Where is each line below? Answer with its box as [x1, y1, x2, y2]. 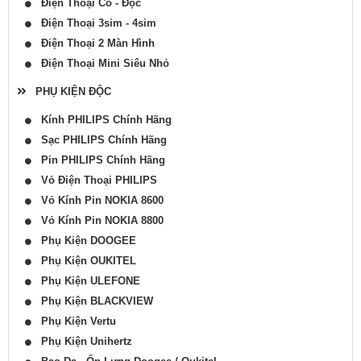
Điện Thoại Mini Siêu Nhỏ [31, 57, 169, 70]
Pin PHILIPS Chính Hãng [31, 154, 165, 167]
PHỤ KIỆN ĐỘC [26, 85, 111, 98]
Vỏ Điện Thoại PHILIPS [31, 174, 157, 187]
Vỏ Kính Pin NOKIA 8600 [31, 194, 164, 207]
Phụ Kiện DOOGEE [31, 234, 136, 247]
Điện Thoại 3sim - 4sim [31, 17, 156, 30]
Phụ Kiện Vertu [31, 315, 116, 328]
